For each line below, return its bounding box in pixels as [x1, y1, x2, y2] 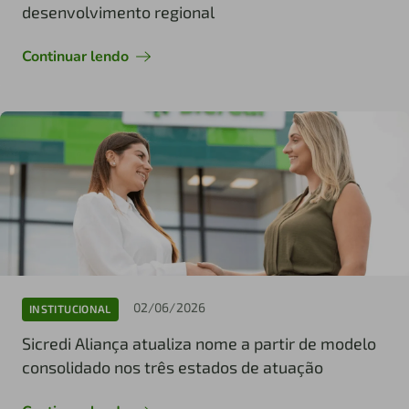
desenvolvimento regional [22, 2, 215, 23]
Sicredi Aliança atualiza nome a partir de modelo [22, 332, 376, 353]
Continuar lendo [22, 47, 129, 68]
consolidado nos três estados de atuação [22, 356, 323, 377]
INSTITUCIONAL [29, 302, 111, 316]
